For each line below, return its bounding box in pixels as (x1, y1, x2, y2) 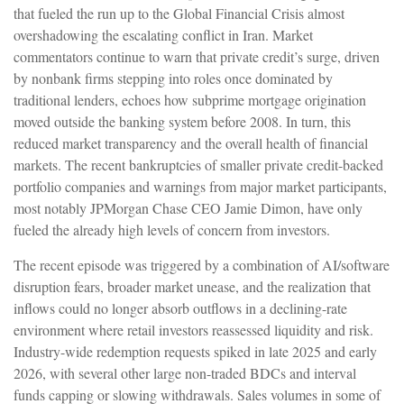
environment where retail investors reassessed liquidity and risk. (14, 319, 373, 339)
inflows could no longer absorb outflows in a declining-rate (14, 298, 347, 317)
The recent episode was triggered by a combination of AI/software (14, 254, 390, 274)
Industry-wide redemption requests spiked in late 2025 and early (14, 341, 377, 361)
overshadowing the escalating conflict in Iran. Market (14, 24, 313, 44)
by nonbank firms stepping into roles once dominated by (14, 68, 333, 87)
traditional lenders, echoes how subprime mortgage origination (14, 89, 366, 109)
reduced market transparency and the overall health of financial (14, 133, 368, 152)
